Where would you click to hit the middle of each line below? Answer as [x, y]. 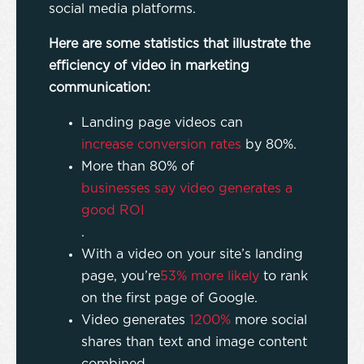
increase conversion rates [161, 145]
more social [269, 321]
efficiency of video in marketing [149, 66]
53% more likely [210, 277]
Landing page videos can [162, 123]
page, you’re [121, 277]
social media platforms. [124, 9]
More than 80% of [138, 167]
